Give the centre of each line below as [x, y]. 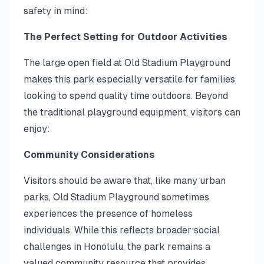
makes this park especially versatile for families [129, 79]
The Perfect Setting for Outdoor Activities [126, 37]
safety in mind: [56, 11]
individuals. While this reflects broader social [122, 230]
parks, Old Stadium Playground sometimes [116, 197]
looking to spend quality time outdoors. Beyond [126, 96]
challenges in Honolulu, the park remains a [117, 247]
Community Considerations [89, 155]
